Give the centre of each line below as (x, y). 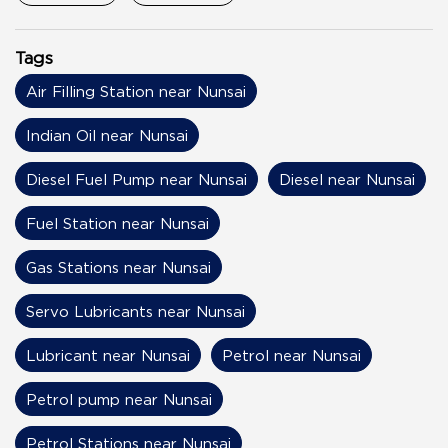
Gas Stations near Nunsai (118, 267)
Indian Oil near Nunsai (107, 135)
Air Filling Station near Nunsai (136, 91)
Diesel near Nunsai (347, 179)
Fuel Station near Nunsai (117, 223)
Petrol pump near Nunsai (119, 399)
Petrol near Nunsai (291, 355)
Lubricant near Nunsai (108, 355)
